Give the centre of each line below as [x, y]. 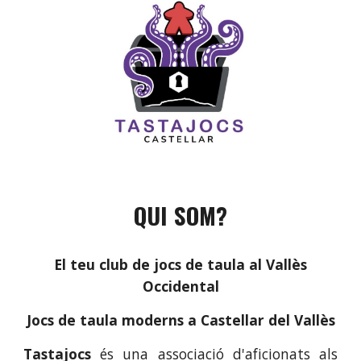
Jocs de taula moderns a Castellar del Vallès [180, 320]
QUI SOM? [180, 215]
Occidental [180, 286]
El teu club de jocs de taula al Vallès [180, 265]
